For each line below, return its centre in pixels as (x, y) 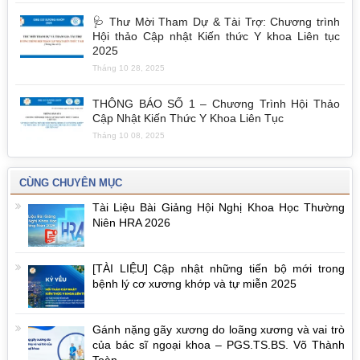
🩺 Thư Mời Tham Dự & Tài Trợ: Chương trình (216, 22)
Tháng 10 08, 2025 (128, 135)
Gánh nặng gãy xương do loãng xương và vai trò (219, 329)
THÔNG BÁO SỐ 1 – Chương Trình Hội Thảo (216, 104)
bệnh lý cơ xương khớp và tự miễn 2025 (194, 284)
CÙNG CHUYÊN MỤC (70, 183)
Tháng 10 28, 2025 (128, 68)
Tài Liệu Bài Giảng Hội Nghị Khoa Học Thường (219, 207)
